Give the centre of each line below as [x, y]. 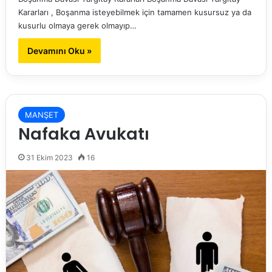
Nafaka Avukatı [83, 134]
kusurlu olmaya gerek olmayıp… [77, 26]
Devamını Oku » [59, 51]
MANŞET [41, 115]
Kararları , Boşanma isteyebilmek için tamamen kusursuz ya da [134, 12]
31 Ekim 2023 [49, 158]
